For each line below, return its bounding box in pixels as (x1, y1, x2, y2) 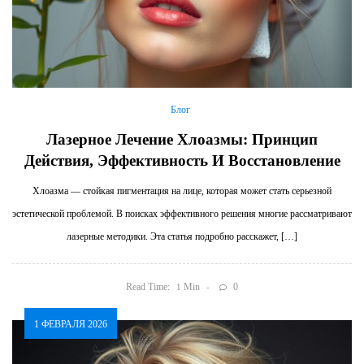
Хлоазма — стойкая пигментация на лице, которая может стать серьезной (32, 185, 331, 197)
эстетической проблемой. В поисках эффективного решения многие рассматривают (12, 208, 352, 220)
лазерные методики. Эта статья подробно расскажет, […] (67, 231, 297, 243)
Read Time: (125, 280, 170, 292)
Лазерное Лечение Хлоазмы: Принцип (46, 131, 318, 149)
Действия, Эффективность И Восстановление (24, 152, 340, 170)
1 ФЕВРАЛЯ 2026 (34, 318, 107, 330)
